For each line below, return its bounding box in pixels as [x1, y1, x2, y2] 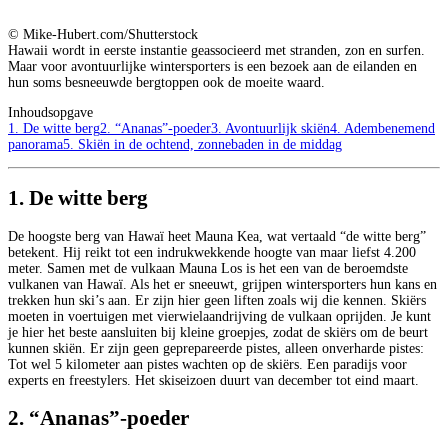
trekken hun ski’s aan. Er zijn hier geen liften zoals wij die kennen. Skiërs [8, 292, 426, 308]
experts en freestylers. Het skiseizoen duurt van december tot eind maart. [8, 372, 419, 388]
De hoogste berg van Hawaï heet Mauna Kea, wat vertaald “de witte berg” [8, 228, 426, 244]
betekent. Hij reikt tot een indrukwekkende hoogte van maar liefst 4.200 [8, 244, 416, 260]
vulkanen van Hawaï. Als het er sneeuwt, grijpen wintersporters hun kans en [8, 276, 437, 292]
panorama [8, 136, 63, 152]
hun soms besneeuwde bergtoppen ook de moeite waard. [8, 74, 325, 90]
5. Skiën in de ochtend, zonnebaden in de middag [63, 136, 342, 152]
